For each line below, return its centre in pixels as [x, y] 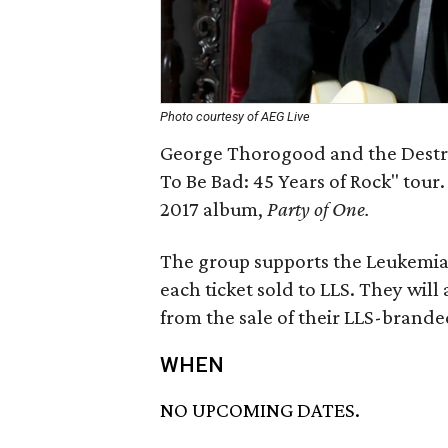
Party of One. [318, 209]
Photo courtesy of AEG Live [235, 116]
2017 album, [213, 209]
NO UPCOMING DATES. [260, 410]
